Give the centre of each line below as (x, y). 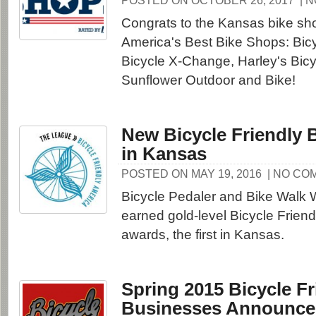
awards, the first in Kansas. (203, 235)
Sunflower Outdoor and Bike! (208, 80)
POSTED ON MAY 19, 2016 (192, 174)
